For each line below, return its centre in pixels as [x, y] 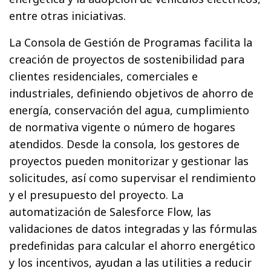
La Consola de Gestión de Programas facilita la [131, 42]
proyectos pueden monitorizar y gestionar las [129, 161]
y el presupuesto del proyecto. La [96, 194]
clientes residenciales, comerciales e [104, 76]
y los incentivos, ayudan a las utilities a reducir [131, 262]
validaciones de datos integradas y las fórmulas [133, 228]
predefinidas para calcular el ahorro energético [132, 245]
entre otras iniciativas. [68, 15]
